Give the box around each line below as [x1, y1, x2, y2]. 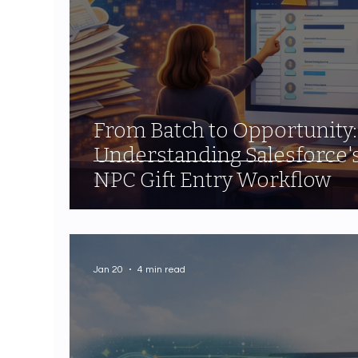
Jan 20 [93, 264, 124, 275]
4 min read [137, 264, 186, 275]
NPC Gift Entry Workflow [93, 168, 332, 193]
